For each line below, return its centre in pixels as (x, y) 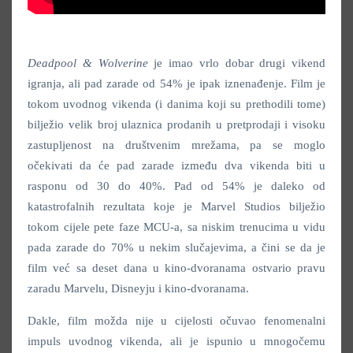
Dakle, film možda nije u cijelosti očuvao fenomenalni (176, 321)
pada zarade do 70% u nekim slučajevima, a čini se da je (176, 248)
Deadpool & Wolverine (91, 63)
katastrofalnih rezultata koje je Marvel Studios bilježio (176, 207)
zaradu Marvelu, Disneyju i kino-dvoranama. (138, 289)
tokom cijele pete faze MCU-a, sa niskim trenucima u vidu (176, 227)
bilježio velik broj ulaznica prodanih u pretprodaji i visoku (176, 125)
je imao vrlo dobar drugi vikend (240, 63)
